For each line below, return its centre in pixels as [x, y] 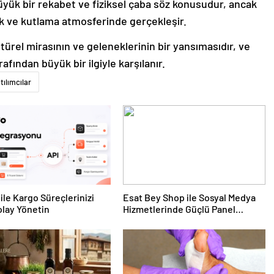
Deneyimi [143, 221]
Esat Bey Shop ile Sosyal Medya [189, 198]
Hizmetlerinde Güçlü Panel [179, 209]
